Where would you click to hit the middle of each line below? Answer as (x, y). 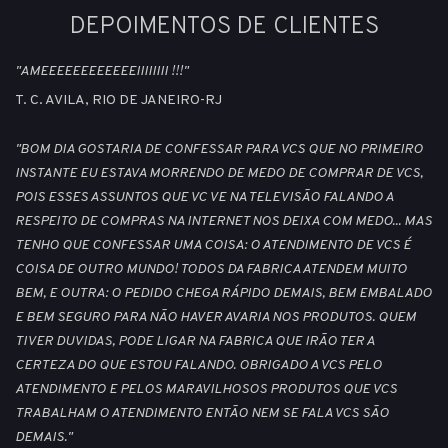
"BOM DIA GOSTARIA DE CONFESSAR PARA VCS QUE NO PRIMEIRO (219, 150)
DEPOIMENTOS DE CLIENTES (224, 27)
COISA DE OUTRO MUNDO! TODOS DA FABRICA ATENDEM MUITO (211, 270)
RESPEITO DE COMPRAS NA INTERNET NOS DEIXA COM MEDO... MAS (223, 222)
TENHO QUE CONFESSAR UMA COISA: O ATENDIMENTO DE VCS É (213, 246)
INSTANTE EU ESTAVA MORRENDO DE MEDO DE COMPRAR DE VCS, (219, 174)
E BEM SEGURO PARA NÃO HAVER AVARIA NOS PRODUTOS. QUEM (215, 318)
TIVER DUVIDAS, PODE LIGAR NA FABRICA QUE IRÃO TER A (194, 342)
